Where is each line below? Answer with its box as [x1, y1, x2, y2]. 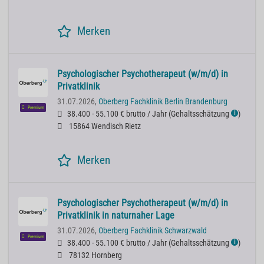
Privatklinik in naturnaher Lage [57, 210, 174, 222]
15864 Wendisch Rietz [67, 121, 141, 132]
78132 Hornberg [67, 250, 122, 261]
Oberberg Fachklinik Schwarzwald [98, 226, 207, 236]
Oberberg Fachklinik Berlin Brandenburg [98, 97, 227, 107]
